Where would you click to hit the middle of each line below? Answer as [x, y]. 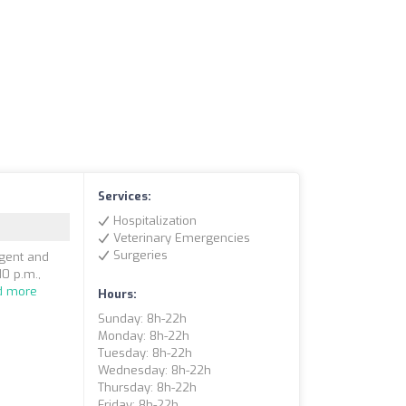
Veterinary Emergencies [180, 238]
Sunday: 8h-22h [143, 319]
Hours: [118, 294]
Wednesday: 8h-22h [155, 370]
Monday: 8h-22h [144, 336]
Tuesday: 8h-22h [145, 353]
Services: [125, 196]
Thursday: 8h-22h [148, 387]
